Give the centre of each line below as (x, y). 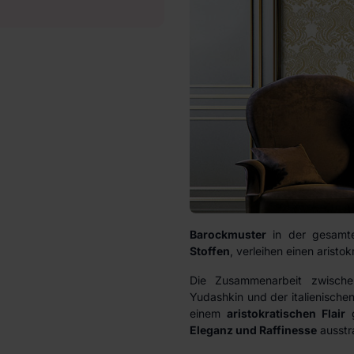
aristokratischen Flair (286, 313)
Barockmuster (228, 234)
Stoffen (210, 251)
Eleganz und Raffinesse (253, 330)
